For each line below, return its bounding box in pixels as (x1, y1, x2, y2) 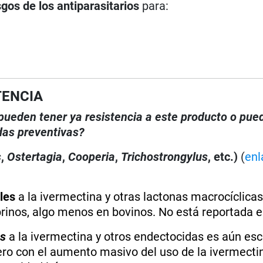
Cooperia (68, 149, 116, 164)
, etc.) (208, 149, 241, 164)
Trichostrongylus (121, 149, 208, 164)
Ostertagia (7, 149, 63, 164)
